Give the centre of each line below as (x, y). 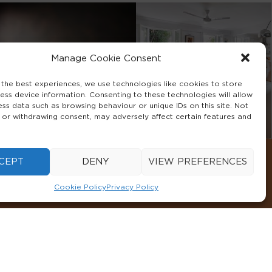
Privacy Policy (132, 187)
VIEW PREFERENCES (197, 161)
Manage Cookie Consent (106, 59)
